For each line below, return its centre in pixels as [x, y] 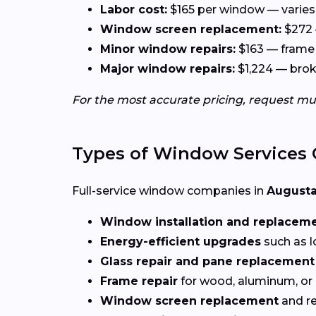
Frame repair [139, 281]
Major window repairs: [168, 68]
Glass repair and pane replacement [207, 261]
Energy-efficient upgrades [181, 241]
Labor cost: [134, 9]
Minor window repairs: [168, 49]
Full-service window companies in [169, 190]
